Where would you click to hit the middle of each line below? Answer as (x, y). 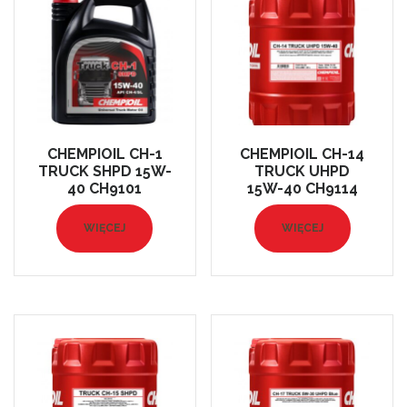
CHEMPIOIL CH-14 (303, 154)
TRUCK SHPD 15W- (104, 171)
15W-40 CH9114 (302, 188)
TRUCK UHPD (303, 171)
